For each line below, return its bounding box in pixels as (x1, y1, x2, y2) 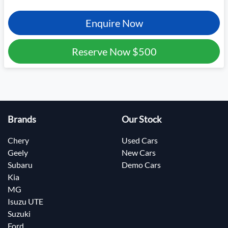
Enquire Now (85, 17, 143, 30)
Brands (8, 114, 36, 125)
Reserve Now (71, 45, 132, 58)
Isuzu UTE (8, 196, 43, 207)
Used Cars (122, 135, 158, 146)
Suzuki (8, 209, 31, 219)
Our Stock (122, 114, 161, 125)
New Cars (122, 148, 156, 158)
